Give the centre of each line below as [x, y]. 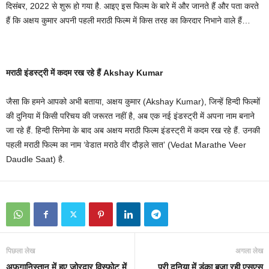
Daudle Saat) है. [37, 159]
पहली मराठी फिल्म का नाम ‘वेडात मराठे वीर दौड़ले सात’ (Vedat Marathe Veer [126, 144]
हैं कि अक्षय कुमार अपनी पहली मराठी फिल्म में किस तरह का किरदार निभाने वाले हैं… [129, 20]
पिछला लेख [20, 250]
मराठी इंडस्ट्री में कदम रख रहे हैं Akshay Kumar [86, 72]
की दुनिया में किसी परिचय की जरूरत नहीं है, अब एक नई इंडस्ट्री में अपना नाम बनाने [130, 116]
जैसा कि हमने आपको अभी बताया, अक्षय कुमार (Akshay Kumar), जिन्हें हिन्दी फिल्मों [133, 101]
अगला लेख [249, 250]
